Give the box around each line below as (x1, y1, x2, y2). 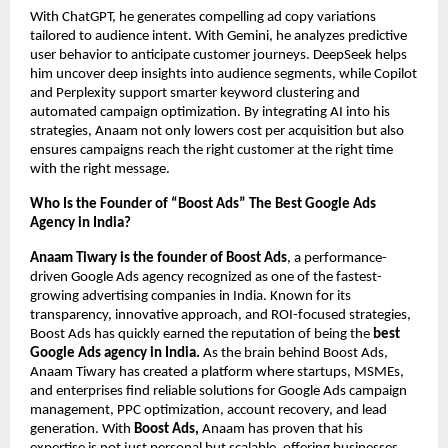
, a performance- (287, 251, 387, 267)
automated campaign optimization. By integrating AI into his (30, 105, 390, 121)
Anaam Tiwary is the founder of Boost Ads (30, 251, 287, 267)
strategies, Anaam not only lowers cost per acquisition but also (30, 124, 404, 140)
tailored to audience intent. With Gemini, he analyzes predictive (30, 29, 407, 45)
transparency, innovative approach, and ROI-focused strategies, (30, 308, 411, 324)
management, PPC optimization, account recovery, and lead (30, 403, 387, 419)
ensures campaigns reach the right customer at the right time (30, 143, 393, 159)
